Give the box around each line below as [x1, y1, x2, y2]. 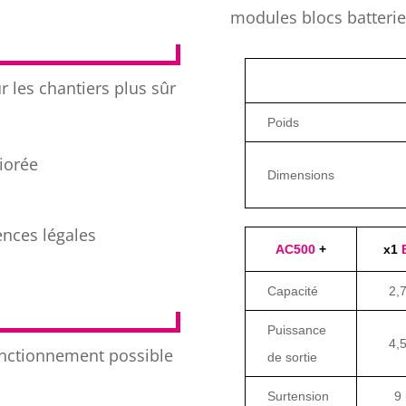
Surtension [266, 388, 329, 403]
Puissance [266, 322, 326, 337]
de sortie [266, 349, 317, 364]
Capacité [266, 283, 318, 298]
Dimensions [266, 167, 334, 182]
